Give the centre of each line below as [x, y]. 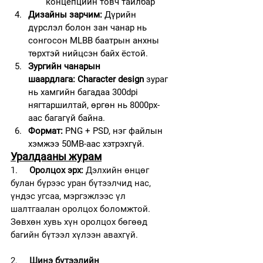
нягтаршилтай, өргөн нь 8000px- [94, 105]
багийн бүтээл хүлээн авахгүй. [74, 235]
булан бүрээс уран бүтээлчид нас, [82, 183]
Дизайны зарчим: [65, 14]
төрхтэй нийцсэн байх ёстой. [88, 53]
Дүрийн [120, 14]
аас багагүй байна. [67, 118]
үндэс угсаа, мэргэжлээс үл [69, 196]
